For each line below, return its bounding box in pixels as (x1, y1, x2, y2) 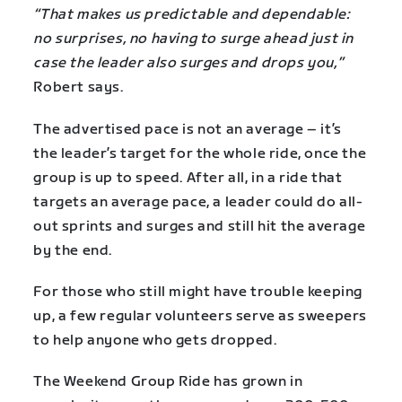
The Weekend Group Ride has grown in (33, 372, 303, 390)
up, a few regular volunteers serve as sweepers (33, 307, 367, 325)
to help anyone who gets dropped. (33, 331, 277, 349)
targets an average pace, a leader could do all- (33, 193, 363, 211)
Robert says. (33, 79, 124, 97)
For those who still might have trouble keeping (33, 283, 363, 301)
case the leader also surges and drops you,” (33, 55, 344, 73)
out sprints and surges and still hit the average (33, 217, 366, 235)
